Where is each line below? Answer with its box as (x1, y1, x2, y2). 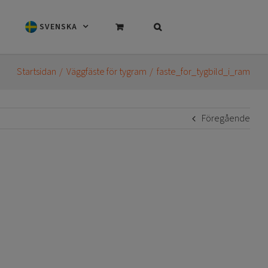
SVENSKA (39, 21, 78, 33)
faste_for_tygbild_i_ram (157, 65, 250, 78)
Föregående (202, 112, 250, 125)
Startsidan (16, 65, 56, 78)
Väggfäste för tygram (66, 65, 147, 78)
